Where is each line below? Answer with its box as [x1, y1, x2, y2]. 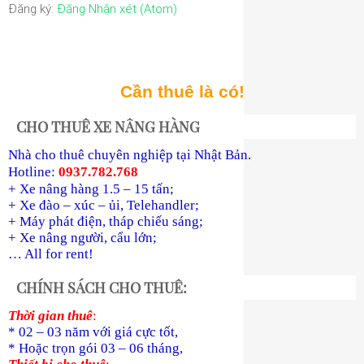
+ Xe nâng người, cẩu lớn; [8, 230, 157, 245]
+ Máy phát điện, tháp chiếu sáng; [8, 214, 203, 229]
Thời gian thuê [8, 308, 93, 323]
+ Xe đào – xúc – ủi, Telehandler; [8, 197, 199, 213]
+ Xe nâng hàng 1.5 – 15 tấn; [8, 181, 174, 197]
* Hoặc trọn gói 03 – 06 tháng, [8, 340, 183, 356]
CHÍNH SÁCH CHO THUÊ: [16, 278, 187, 297]
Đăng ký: [8, 2, 57, 16]
